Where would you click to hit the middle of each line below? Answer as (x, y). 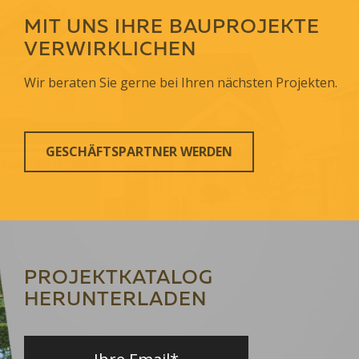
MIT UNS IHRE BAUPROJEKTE (172, 28)
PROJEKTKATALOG (119, 278)
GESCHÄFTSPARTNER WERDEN (139, 151)
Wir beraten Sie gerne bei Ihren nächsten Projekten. (181, 82)
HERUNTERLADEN (115, 300)
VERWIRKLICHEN (110, 50)
